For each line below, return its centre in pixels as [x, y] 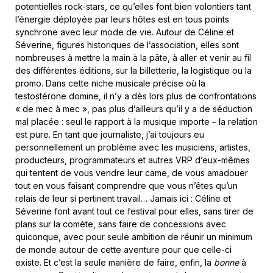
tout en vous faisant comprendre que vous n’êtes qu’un [126, 186]
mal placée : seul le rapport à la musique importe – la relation [136, 122]
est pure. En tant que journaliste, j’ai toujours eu [110, 135]
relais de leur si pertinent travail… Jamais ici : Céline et [123, 199]
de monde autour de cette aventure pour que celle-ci [123, 250]
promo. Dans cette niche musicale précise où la [110, 83]
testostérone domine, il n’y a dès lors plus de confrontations [136, 96]
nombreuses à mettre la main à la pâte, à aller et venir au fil [133, 58]
